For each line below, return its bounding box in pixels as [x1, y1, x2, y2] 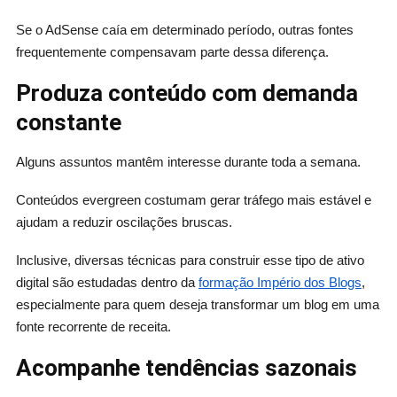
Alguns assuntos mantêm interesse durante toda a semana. [15, 154, 361, 170]
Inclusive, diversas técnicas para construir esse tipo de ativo [15, 253, 364, 269]
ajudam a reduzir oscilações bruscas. [15, 214, 232, 230]
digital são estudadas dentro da [15, 275, 198, 291]
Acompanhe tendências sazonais [15, 354, 357, 382]
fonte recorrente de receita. [15, 319, 171, 335]
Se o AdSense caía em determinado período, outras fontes [15, 21, 354, 37]
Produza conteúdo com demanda [15, 79, 358, 106]
